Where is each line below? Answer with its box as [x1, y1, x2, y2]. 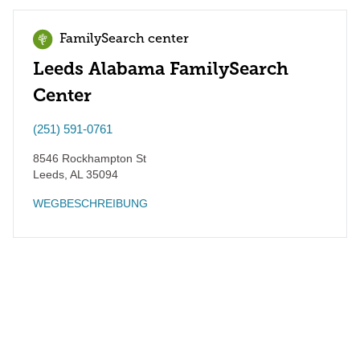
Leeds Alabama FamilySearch [33, 58, 288, 80]
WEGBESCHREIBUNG [33, 197, 148, 210]
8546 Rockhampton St [33, 152, 146, 165]
